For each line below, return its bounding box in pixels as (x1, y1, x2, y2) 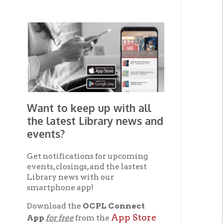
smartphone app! (23, 139, 84, 148)
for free (40, 166, 66, 175)
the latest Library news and (23, 78, 146, 90)
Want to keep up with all (23, 66, 135, 79)
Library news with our (23, 130, 102, 139)
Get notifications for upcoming (23, 111, 132, 120)
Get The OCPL (50, 200, 119, 209)
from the (65, 166, 99, 175)
